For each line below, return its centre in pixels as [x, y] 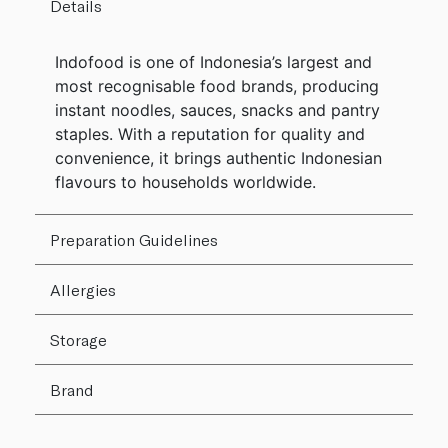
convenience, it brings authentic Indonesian [218, 158]
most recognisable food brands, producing [217, 86]
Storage [78, 340]
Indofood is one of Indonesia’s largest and [213, 62]
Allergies [83, 290]
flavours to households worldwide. [185, 182]
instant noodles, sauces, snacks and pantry [217, 110]
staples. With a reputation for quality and [210, 134]
